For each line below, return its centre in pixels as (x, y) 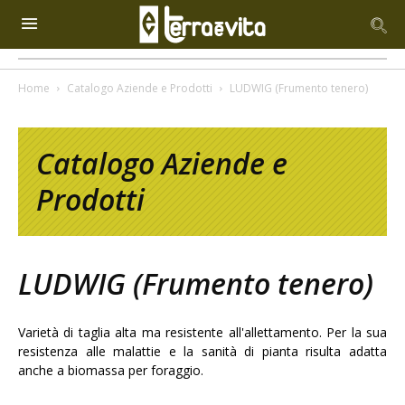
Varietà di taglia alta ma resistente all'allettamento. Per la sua (202, 332)
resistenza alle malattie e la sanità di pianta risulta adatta (202, 351)
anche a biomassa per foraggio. (111, 370)
